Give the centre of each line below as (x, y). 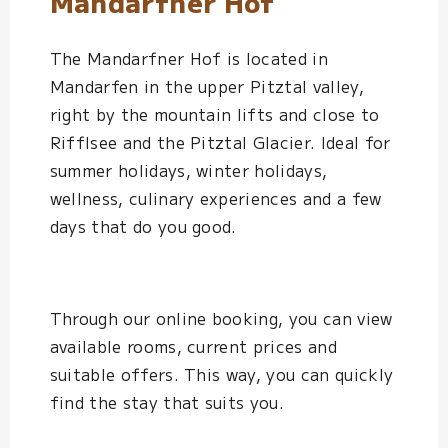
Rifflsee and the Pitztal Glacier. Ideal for (220, 141)
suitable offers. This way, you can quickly (221, 373)
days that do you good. (143, 225)
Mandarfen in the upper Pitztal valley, (206, 85)
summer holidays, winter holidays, (188, 169)
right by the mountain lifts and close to (214, 113)
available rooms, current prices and (193, 345)
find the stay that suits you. (169, 401)
